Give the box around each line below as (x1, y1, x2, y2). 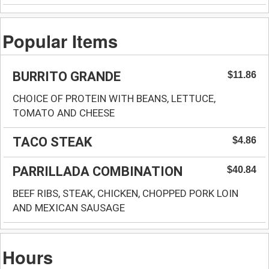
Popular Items (2, 28, 118, 53)
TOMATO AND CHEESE (13, 106, 115, 119)
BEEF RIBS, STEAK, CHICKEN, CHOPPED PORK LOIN (13, 187, 238, 199)
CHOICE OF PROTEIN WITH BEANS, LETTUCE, (13, 92, 216, 104)
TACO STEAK (13, 134, 92, 150)
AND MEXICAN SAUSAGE (13, 201, 125, 214)
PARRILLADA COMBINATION (13, 163, 183, 179)
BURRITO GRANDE (13, 68, 121, 84)
